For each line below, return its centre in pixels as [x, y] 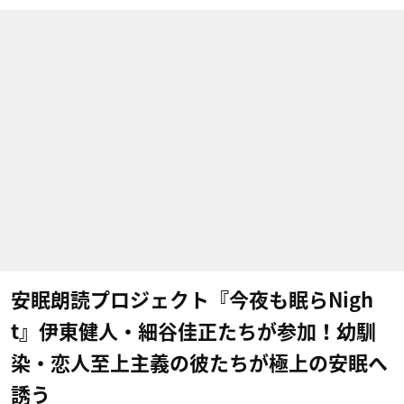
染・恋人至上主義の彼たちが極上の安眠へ [199, 363]
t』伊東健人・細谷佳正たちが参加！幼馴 [193, 332]
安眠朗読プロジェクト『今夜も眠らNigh [192, 300]
